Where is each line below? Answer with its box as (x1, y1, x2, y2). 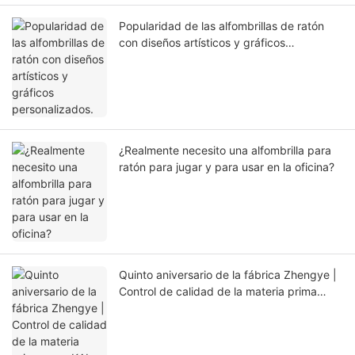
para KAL (119, 301, 166, 315)
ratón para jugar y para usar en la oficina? (119, 160, 334, 174)
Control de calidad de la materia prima (119, 284, 317, 299)
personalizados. (119, 52, 200, 67)
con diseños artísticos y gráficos (119, 36, 285, 50)
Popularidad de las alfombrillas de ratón (119, 19, 324, 33)
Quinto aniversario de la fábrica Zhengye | (119, 268, 337, 282)
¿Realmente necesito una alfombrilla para (119, 143, 331, 158)
